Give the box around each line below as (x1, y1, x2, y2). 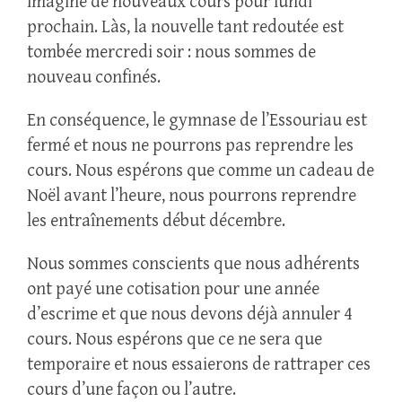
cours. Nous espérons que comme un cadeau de (27, 161, 374, 182)
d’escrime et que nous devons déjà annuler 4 (27, 304, 352, 326)
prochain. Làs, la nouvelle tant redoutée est (27, 17, 344, 39)
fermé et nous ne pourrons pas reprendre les (27, 135, 354, 157)
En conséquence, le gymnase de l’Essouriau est (27, 110, 367, 132)
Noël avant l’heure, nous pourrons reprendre (27, 186, 356, 207)
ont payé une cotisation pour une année (27, 279, 319, 301)
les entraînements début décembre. (27, 211, 285, 232)
